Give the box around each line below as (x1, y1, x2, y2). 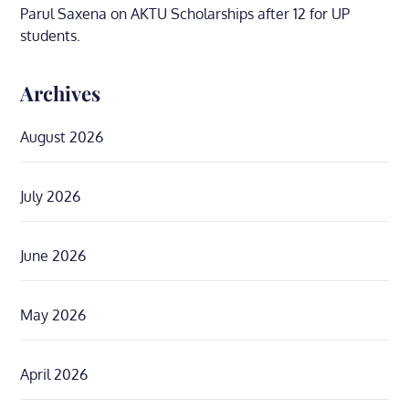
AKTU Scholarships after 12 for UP (131, 5, 351, 23)
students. (20, 26, 81, 45)
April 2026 (20, 365, 89, 383)
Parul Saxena (20, 5, 108, 23)
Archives (20, 79, 101, 107)
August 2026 (20, 128, 104, 146)
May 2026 (20, 306, 87, 324)
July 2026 (20, 187, 81, 205)
